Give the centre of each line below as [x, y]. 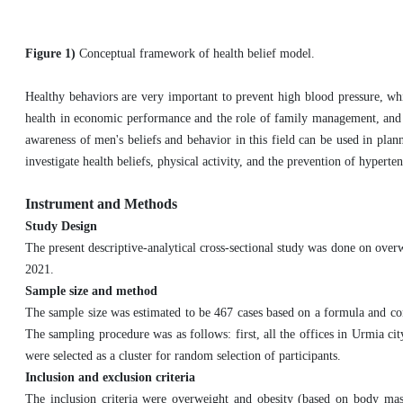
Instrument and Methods [101, 204]
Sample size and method [91, 291]
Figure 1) [50, 54]
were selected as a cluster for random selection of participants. [183, 356]
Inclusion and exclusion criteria [110, 377]
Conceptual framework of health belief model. [195, 54]
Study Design [61, 226]
